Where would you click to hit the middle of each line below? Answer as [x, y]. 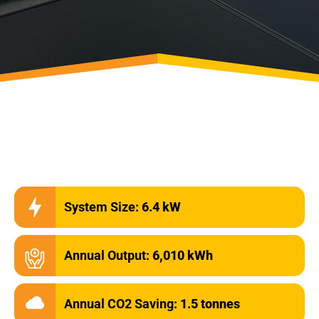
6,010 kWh [183, 255]
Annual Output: [108, 255]
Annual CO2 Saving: [122, 304]
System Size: [103, 207]
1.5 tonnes [210, 304]
